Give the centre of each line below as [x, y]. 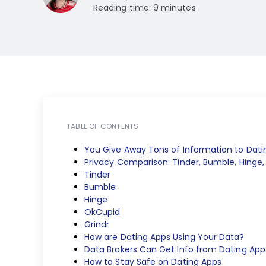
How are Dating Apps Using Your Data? [164, 237]
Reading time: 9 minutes [145, 8]
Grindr [97, 224]
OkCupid [102, 212]
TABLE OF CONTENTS [103, 126]
